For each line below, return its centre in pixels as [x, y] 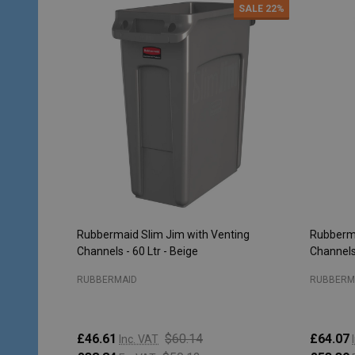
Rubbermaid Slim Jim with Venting [163, 234]
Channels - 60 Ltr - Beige [137, 251]
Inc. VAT [139, 339]
